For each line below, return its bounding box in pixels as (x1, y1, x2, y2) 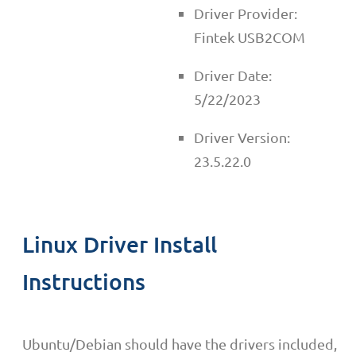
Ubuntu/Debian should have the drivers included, (22, 335, 337, 352)
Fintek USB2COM (194, 28, 305, 45)
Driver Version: (194, 128, 290, 145)
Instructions (22, 267, 145, 295)
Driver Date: (194, 66, 272, 83)
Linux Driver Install (22, 230, 217, 257)
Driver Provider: (194, 4, 297, 21)
